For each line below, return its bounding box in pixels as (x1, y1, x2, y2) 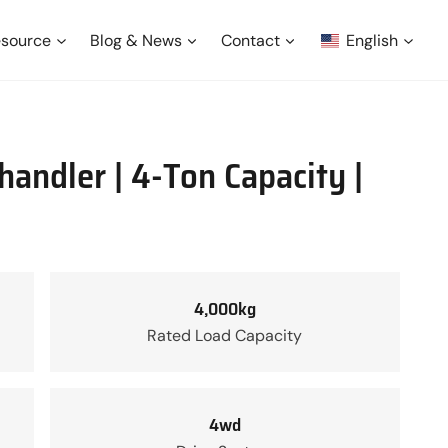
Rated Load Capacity (147, 324, 303, 346)
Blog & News (90, 29, 183, 51)
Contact (220, 29, 280, 51)
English (346, 29, 399, 51)
